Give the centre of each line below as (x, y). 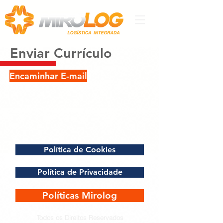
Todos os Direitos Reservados (80, 218)
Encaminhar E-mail (48, 76)
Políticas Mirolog (80, 195)
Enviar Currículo (61, 53)
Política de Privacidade (80, 172)
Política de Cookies (80, 150)
